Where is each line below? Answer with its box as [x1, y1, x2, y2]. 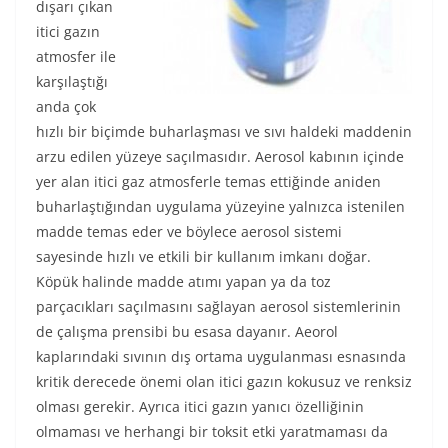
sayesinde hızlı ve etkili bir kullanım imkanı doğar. [36, 247, 371, 266]
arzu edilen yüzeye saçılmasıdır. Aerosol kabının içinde [36, 147, 404, 166]
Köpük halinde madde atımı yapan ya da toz [36, 272, 331, 291]
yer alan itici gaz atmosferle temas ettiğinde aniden [36, 172, 381, 191]
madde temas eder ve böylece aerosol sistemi [36, 222, 342, 241]
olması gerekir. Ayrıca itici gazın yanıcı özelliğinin [36, 397, 364, 416]
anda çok [36, 97, 96, 116]
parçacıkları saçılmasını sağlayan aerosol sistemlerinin [36, 297, 401, 316]
